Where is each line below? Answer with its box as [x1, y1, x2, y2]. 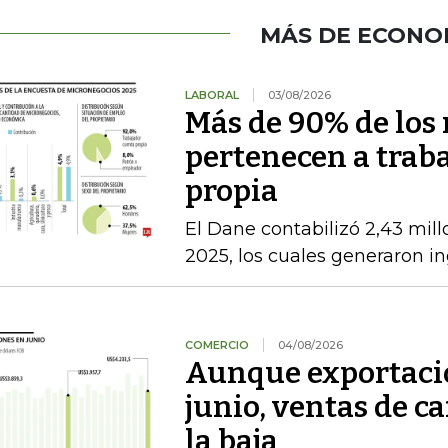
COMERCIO [184, 338, 249, 352]
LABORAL [184, 88, 239, 102]
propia [184, 173, 278, 209]
